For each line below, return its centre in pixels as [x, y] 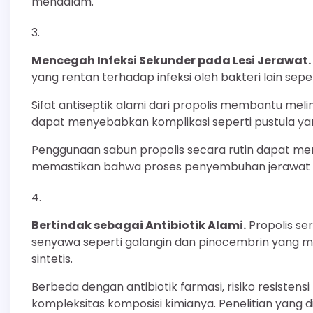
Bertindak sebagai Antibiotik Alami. [139, 225]
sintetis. [52, 259]
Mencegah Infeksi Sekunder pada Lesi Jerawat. [171, 60]
